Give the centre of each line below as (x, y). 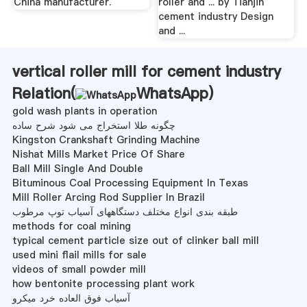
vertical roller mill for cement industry (146, 71)
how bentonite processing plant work (103, 283)
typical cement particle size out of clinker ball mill (135, 240)
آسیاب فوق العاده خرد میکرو (71, 298)
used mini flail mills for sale (79, 255)
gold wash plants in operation (84, 111)
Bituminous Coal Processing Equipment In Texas (130, 183)
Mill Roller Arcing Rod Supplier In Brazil (108, 197)
